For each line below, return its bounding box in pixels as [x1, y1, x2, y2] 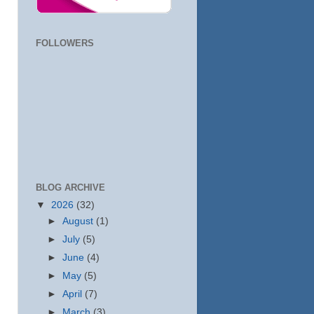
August [62, 215, 97, 226]
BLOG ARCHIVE [36, 182, 105, 193]
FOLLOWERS [36, 37, 94, 48]
